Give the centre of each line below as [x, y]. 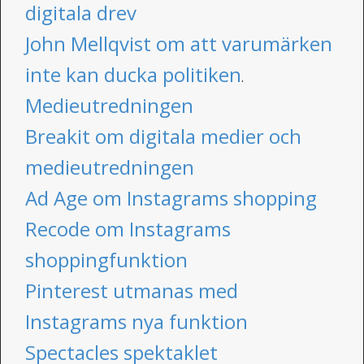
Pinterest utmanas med [132, 290]
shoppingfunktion [106, 260]
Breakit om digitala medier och [163, 136]
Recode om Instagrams [128, 229]
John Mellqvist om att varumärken [179, 43]
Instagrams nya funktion [136, 321]
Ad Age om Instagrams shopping [171, 198]
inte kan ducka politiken [133, 74]
